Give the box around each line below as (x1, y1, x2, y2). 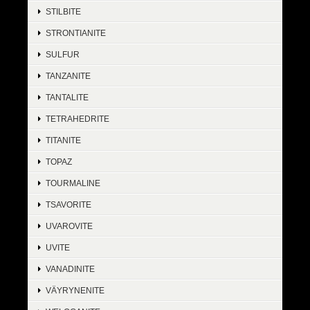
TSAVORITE (46, 200, 91, 210)
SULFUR (46, 50, 80, 60)
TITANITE (46, 136, 81, 145)
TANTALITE (46, 93, 89, 102)
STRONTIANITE (46, 28, 106, 38)
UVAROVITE (46, 221, 93, 231)
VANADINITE (46, 264, 95, 274)
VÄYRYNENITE (46, 286, 104, 295)
